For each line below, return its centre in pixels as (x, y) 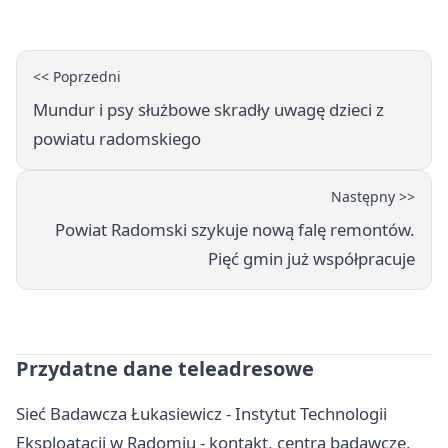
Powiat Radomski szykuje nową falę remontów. (235, 229)
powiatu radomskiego (117, 138)
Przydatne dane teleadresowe (165, 368)
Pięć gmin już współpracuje (311, 258)
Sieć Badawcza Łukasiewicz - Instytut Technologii (201, 413)
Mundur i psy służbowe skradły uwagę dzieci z (208, 109)
